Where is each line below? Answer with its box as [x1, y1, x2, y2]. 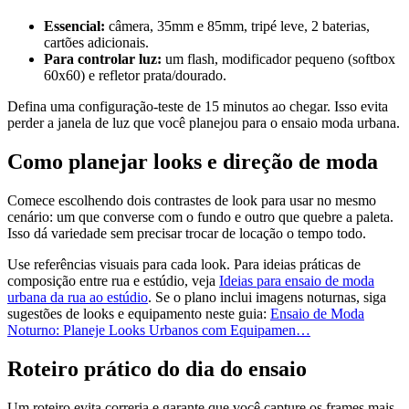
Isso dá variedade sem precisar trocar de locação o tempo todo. [7, 225, 366, 242]
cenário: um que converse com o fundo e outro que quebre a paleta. [7, 209, 393, 225]
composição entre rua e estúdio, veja [7, 273, 219, 289]
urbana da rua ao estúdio [7, 289, 148, 306]
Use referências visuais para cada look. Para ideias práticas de [7, 257, 361, 273]
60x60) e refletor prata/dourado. [44, 68, 226, 84]
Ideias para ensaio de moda [219, 273, 374, 289]
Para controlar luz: [44, 51, 162, 68]
